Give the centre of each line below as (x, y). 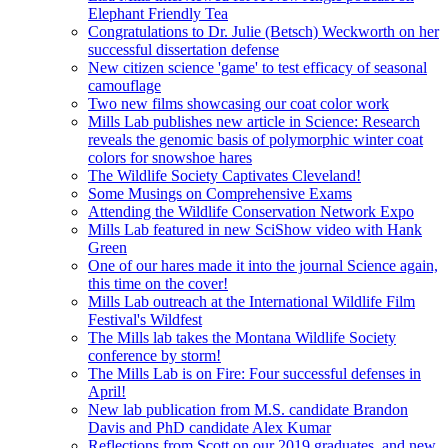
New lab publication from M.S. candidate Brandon (248, 409)
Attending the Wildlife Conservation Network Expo (251, 211)
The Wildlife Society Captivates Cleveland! (224, 175)
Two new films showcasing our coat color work (238, 103)
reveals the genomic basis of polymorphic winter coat (255, 139)
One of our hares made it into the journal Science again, (263, 265)
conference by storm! (154, 355)
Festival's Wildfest (145, 319)
